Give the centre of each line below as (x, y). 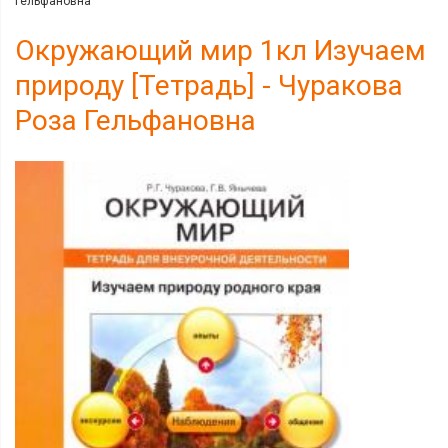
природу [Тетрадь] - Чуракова (209, 85)
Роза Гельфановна (135, 120)
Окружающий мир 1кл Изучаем (220, 50)
